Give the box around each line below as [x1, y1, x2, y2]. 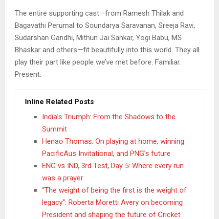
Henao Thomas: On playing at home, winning [42, 136, 184, 146]
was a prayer [42, 173, 83, 182]
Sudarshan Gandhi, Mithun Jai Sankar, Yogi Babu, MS [15, 33, 182, 42]
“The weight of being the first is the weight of [42, 185, 187, 195]
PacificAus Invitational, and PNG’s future [42, 149, 171, 158]
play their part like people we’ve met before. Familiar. [15, 57, 181, 66]
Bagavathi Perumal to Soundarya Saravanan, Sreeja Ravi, [15, 21, 195, 30]
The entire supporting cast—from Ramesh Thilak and [15, 8, 184, 18]
